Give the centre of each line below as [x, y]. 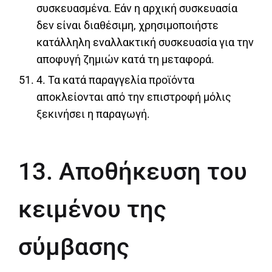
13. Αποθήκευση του [133, 172]
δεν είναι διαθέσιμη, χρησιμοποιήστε [127, 25]
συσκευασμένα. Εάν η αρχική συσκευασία [137, 8]
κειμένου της [92, 209]
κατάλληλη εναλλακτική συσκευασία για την [145, 42]
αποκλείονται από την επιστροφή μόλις [134, 97]
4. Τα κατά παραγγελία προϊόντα [115, 80]
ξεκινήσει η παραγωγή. [93, 114]
